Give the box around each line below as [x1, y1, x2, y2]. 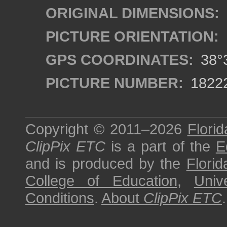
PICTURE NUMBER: [46, 74, 183, 91]
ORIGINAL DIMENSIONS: [46, 5, 219, 21]
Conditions [25, 190, 94, 206]
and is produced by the [25, 155, 186, 172]
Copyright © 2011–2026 [25, 121, 187, 137]
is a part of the [105, 138, 216, 155]
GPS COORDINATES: [46, 51, 194, 68]
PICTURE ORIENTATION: [46, 28, 219, 45]
